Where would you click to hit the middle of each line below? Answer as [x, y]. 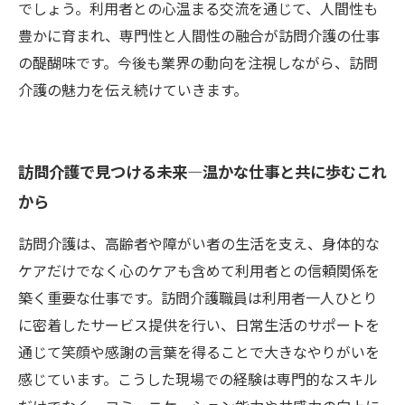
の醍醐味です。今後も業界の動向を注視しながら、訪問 [198, 62]
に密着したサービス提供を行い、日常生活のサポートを [199, 325]
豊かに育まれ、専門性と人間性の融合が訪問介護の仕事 [199, 35]
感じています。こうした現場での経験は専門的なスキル [198, 379]
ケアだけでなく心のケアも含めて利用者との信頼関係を [199, 270]
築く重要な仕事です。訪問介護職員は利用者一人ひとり [198, 297]
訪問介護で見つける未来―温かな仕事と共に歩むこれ [202, 171]
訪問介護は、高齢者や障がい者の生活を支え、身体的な [199, 243]
